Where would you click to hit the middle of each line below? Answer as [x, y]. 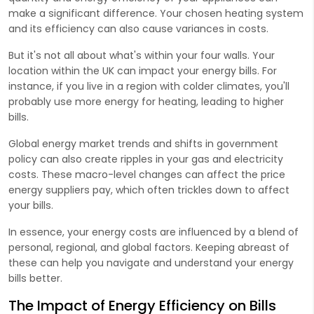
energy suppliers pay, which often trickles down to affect [149, 190]
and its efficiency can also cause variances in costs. [138, 28]
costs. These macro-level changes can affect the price [147, 174]
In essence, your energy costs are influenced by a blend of [153, 232]
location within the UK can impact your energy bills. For [143, 70]
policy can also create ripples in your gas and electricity [146, 159]
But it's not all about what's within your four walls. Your [142, 55]
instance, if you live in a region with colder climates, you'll [149, 86]
